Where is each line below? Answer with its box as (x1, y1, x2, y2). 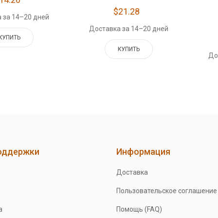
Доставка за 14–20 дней (89, 24, 169, 33)
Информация (116, 146, 170, 157)
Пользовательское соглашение (116, 186, 217, 195)
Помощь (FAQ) (116, 205, 162, 213)
